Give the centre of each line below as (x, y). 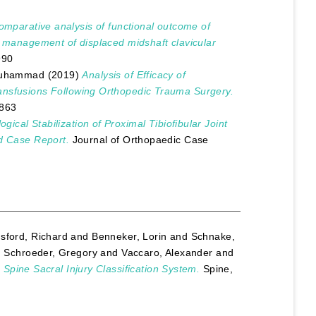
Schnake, (213, 237)
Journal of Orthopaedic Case (139, 139)
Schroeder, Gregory (50, 253)
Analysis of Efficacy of (134, 74)
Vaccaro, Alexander (167, 253)
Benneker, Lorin (129, 237)
